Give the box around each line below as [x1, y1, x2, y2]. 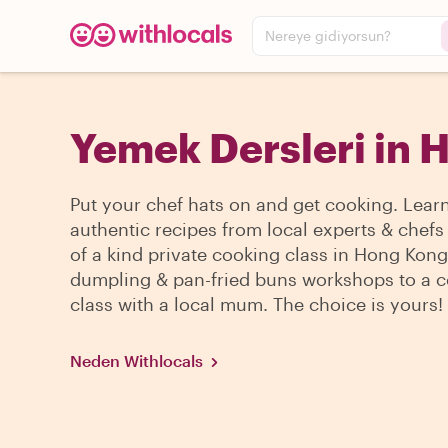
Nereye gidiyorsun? [265, 27, 391, 44]
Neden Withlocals [70, 351, 203, 370]
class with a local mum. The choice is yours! [70, 293, 443, 315]
